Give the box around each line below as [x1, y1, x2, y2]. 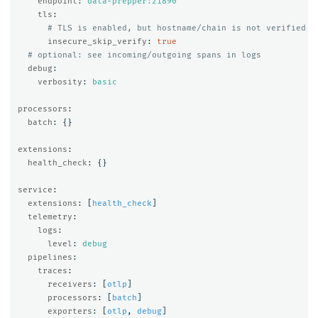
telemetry [27, 212, 72, 221]
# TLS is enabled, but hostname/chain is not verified [47, 23, 306, 33]
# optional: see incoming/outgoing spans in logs [27, 50, 261, 60]
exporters [47, 306, 92, 316]
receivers [47, 279, 92, 289]
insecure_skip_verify [47, 36, 147, 46]
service [17, 185, 53, 194]
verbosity [37, 77, 82, 87]
